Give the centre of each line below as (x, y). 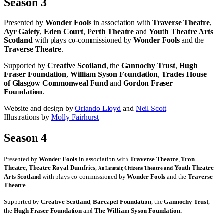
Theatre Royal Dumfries (62, 168)
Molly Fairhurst (75, 117)
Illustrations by (27, 117)
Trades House (184, 74)
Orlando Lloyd (98, 109)
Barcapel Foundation (122, 202)
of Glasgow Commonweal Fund (56, 83)
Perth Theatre (110, 32)
